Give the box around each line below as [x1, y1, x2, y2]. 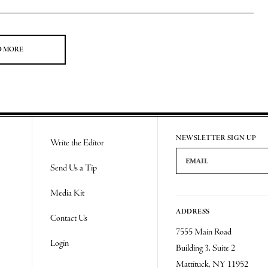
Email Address [176, 147, 206, 154]
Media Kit [50, 187, 85, 199]
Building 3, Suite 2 [176, 242, 236, 254]
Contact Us [50, 212, 88, 224]
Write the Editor [50, 137, 105, 149]
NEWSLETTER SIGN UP [176, 134, 257, 142]
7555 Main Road [176, 226, 232, 238]
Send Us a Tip [50, 162, 98, 174]
